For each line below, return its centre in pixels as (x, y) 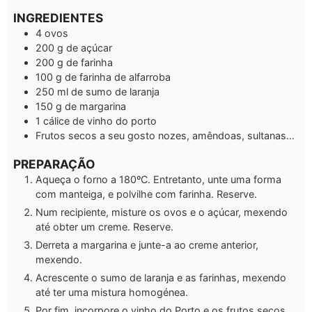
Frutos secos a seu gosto (95, 135)
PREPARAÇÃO (54, 164)
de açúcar (89, 47)
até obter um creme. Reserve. (104, 227)
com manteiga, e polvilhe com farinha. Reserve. (146, 194)
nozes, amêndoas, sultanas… (226, 135)
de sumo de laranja (115, 91)
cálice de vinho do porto (100, 120)
